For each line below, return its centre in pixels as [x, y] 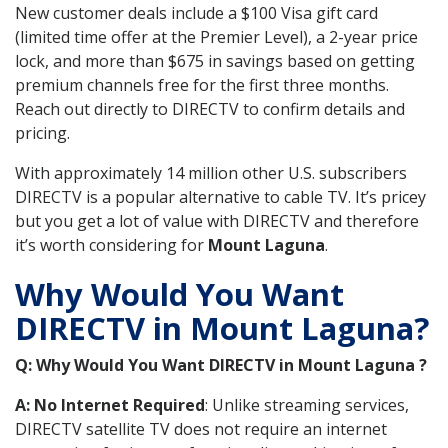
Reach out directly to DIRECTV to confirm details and [210, 109]
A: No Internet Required [110, 404]
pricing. [42, 133]
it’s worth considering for [111, 245]
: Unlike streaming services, [307, 404]
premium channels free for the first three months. [202, 85]
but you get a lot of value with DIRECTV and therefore [217, 221]
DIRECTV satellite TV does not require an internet [201, 428]
